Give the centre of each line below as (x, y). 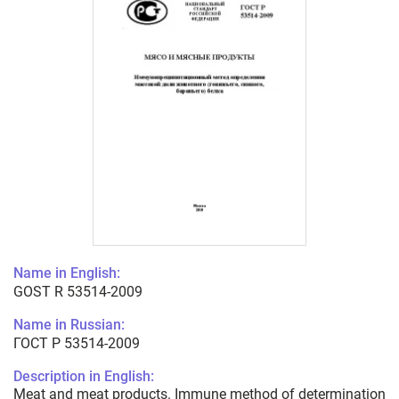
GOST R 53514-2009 (78, 292)
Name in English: (67, 273)
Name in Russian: (69, 325)
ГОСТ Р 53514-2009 (77, 344)
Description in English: (84, 377)
